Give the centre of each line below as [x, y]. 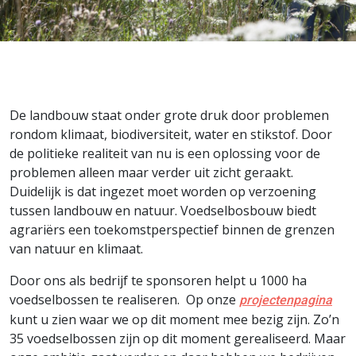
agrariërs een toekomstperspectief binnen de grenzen [172, 230]
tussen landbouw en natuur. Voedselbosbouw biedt [163, 211]
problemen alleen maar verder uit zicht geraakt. [151, 172]
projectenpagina [286, 300]
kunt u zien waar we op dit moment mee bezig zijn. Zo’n [174, 319]
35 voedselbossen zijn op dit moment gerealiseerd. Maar [178, 339]
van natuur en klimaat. [78, 249]
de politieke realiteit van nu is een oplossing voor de [165, 153]
